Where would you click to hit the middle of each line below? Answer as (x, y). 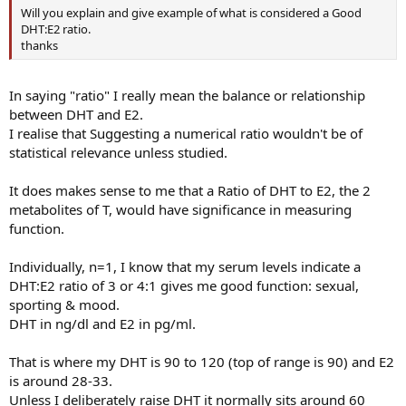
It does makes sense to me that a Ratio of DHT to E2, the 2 (190, 190)
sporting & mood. (64, 304)
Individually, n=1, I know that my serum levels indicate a (185, 266)
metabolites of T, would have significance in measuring (180, 209)
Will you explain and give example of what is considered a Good (191, 13)
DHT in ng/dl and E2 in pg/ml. (102, 323)
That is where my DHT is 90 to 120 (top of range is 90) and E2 (202, 361)
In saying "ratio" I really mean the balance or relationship (187, 95)
